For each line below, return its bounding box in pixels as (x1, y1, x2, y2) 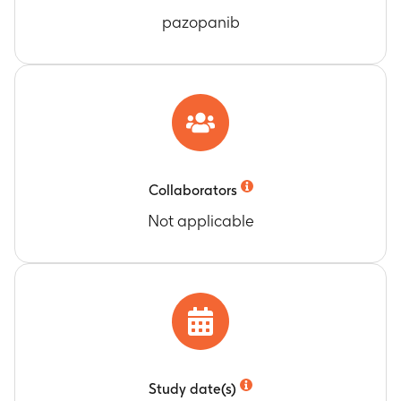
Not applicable (147, 211, 254, 230)
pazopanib (161, 13, 240, 31)
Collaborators (148, 182, 237, 199)
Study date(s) (149, 380, 236, 397)
